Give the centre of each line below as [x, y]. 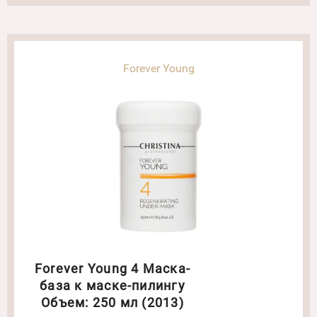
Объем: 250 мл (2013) [113, 303]
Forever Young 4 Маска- [113, 269]
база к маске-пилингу [113, 286]
